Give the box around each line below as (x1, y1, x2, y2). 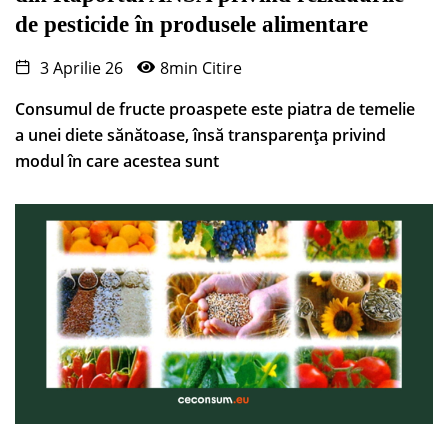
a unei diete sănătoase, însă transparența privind (15, 124, 386, 147)
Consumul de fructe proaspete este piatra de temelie (15, 98, 415, 121)
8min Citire (160, 57, 242, 80)
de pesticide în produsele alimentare (15, 12, 368, 38)
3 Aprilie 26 (36, 57, 123, 80)
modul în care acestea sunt (15, 150, 219, 173)
